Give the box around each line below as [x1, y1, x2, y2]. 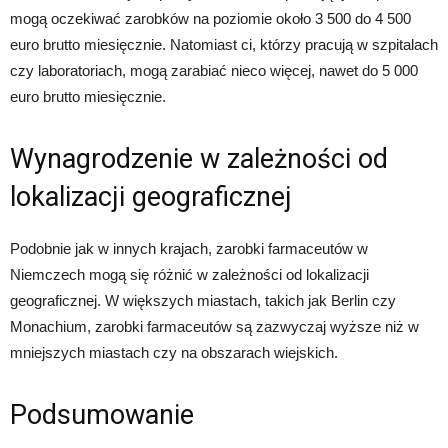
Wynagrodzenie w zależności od [10, 143, 388, 176]
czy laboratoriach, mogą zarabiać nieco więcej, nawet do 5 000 [10, 62, 418, 80]
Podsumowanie [10, 399, 194, 432]
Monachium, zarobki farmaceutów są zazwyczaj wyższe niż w [10, 318, 419, 336]
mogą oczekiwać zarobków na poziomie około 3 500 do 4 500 [10, 10, 411, 28]
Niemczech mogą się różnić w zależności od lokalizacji [10, 266, 369, 284]
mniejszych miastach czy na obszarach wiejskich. [10, 344, 338, 362]
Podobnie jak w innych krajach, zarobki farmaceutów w [10, 240, 368, 258]
